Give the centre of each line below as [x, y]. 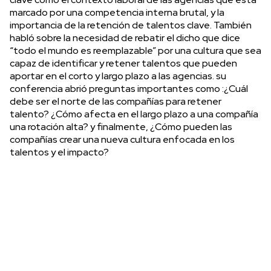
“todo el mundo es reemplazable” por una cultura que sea [135, 50]
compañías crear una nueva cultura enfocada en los [122, 139]
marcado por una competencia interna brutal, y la [117, 12]
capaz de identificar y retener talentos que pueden [123, 63]
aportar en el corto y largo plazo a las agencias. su [118, 76]
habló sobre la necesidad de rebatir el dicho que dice [125, 38]
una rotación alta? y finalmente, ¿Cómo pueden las [121, 126]
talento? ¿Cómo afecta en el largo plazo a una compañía [134, 114]
